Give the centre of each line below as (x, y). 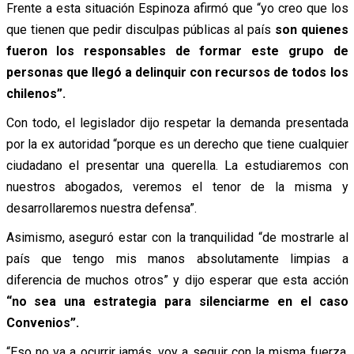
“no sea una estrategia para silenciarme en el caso (177, 301)
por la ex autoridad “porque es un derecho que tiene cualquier (177, 144)
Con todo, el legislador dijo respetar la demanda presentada (177, 122)
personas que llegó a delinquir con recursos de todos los (177, 72)
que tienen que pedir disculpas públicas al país (140, 29)
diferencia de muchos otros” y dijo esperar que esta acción (177, 280)
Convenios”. (42, 322)
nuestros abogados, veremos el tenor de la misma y (177, 186)
